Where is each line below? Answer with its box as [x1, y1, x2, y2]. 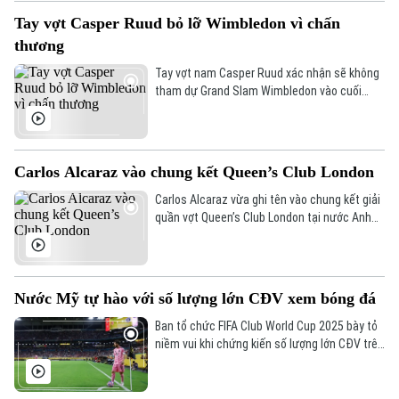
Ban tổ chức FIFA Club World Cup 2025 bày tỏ [154, 319, 378, 334]
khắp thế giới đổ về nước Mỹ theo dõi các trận [154, 354, 383, 370]
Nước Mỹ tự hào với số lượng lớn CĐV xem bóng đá [14, 289, 376, 308]
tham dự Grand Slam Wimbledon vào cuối [154, 83, 362, 98]
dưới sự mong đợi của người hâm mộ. [154, 227, 342, 242]
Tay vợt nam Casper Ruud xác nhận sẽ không [154, 65, 379, 80]
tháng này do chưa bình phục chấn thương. [154, 101, 370, 116]
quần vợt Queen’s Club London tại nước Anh [154, 209, 371, 224]
